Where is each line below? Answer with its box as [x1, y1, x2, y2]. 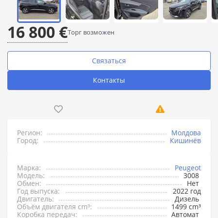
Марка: [17, 163, 41, 172]
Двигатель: [17, 194, 54, 203]
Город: [17, 136, 38, 145]
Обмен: [17, 179, 41, 188]
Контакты [93, 75, 125, 85]
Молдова [171, 128, 201, 137]
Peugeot [175, 163, 201, 172]
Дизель [175, 194, 201, 203]
